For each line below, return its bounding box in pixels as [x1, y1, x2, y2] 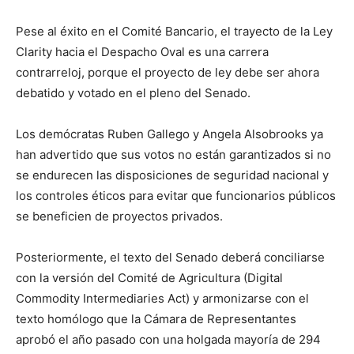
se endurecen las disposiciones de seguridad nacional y [16, 168, 329, 183]
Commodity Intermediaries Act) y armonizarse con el [16, 291, 309, 306]
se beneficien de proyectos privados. [16, 209, 223, 224]
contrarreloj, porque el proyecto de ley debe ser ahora [16, 65, 319, 80]
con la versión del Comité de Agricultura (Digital [16, 270, 283, 285]
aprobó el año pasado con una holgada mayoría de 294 [16, 332, 321, 347]
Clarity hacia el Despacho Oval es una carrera [16, 44, 269, 59]
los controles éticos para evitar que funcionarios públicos [16, 188, 336, 203]
